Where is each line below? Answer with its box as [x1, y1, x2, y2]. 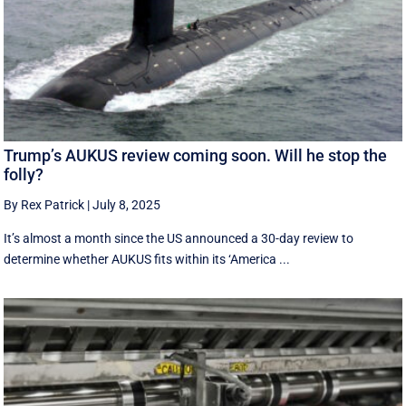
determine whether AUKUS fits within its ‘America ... [4, 251, 291, 266]
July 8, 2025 [92, 197, 161, 212]
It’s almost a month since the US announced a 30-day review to [4, 230, 354, 246]
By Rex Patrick [4, 197, 85, 212]
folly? [4, 164, 44, 184]
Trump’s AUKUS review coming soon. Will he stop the [4, 145, 388, 165]
